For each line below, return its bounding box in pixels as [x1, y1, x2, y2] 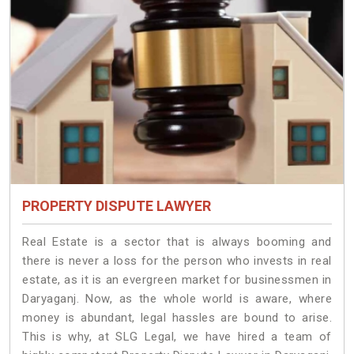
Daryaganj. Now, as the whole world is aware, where [22, 292, 332, 307]
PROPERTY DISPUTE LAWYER [22, 198, 211, 215]
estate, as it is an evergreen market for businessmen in [22, 273, 332, 288]
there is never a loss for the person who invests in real [22, 254, 332, 269]
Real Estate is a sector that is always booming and [22, 235, 332, 250]
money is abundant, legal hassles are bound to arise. [22, 311, 332, 326]
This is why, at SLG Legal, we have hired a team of [22, 330, 332, 345]
